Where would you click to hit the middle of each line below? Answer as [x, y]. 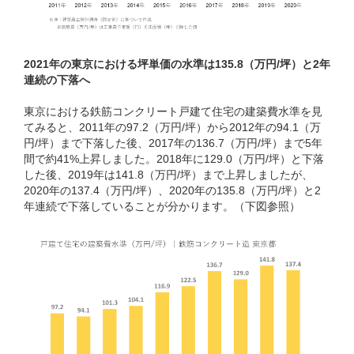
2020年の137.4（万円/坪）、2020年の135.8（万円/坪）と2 [172, 190]
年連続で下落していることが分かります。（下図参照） [162, 206]
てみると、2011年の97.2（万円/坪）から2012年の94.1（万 [172, 127]
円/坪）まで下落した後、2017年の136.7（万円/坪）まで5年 [173, 143]
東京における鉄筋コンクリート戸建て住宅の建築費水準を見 [173, 111]
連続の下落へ [57, 79]
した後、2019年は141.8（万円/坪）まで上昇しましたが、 [168, 174]
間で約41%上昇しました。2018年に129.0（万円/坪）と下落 [174, 158]
